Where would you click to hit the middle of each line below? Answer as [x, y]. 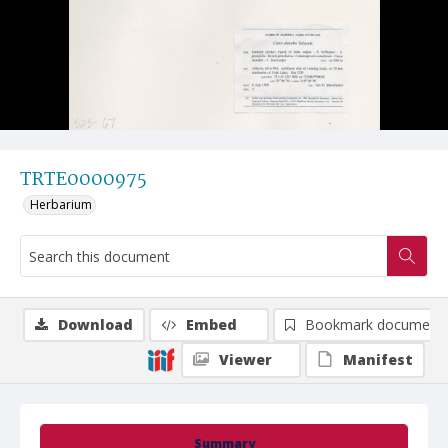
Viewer [245, 359]
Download [95, 324]
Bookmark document [374, 324]
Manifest [378, 359]
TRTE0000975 [83, 180]
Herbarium [61, 204]
